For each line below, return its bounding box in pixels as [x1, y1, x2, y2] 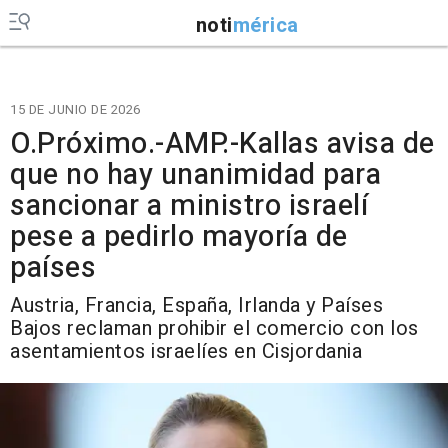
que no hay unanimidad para [10, 154, 381, 196]
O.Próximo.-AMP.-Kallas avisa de [10, 123, 435, 165]
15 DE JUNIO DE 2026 [10, 100, 141, 119]
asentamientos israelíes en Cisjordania [10, 337, 362, 366]
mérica [232, 10, 299, 40]
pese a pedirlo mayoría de [10, 216, 348, 258]
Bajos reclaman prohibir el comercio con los [10, 314, 419, 343]
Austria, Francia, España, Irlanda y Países [10, 291, 383, 320]
